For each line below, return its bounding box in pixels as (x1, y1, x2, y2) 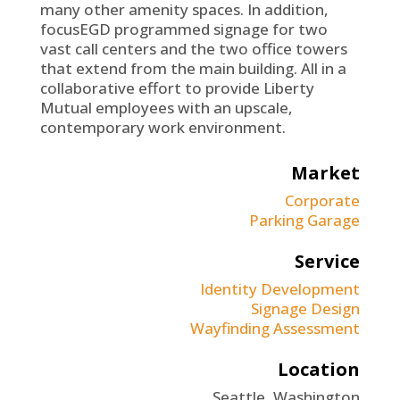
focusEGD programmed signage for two (39, 19, 328, 39)
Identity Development (200, 279, 361, 299)
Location (278, 357, 361, 381)
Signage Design (251, 298, 361, 319)
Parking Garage (249, 210, 361, 230)
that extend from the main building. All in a (39, 58, 346, 79)
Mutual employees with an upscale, (39, 97, 293, 118)
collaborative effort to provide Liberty (39, 78, 314, 98)
